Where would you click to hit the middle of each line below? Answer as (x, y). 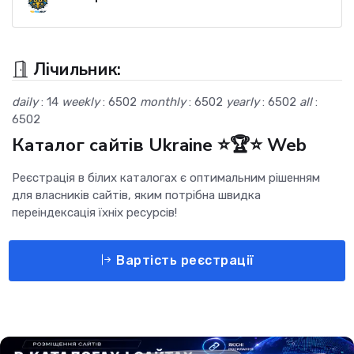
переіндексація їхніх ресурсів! (94, 213)
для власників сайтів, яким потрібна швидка (136, 196)
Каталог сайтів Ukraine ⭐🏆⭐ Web (159, 145)
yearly (243, 102)
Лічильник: (75, 70)
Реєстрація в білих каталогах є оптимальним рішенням (166, 178)
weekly (81, 102)
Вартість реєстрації (183, 261)
